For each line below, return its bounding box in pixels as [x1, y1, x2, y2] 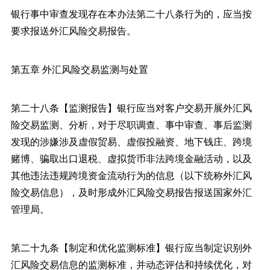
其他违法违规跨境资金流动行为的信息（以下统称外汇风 [10, 168, 252, 182]
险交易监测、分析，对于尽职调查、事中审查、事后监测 [10, 117, 252, 131]
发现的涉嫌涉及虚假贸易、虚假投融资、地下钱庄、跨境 [10, 134, 252, 148]
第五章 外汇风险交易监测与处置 [10, 61, 148, 76]
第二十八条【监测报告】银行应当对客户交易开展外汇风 [10, 100, 252, 115]
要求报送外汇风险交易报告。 [10, 23, 136, 37]
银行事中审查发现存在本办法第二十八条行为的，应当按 [10, 6, 252, 20]
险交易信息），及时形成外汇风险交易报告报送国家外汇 [10, 184, 252, 199]
